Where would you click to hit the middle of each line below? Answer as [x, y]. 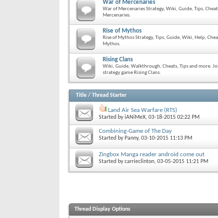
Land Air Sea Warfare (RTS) [143, 110]
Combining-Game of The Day [135, 131]
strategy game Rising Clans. [132, 73]
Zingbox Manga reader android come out [152, 154]
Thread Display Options [102, 209]
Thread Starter [109, 95]
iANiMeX [135, 117]
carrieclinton [139, 161]
